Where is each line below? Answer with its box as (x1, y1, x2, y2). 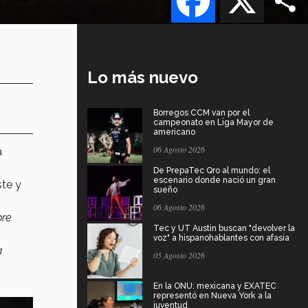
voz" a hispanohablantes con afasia (153, 232, 289, 243)
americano (153, 126, 195, 137)
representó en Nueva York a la (153, 290, 272, 300)
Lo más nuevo (87, 67, 198, 87)
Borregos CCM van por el (153, 107, 250, 118)
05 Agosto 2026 (153, 249, 205, 261)
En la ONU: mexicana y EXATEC (153, 280, 276, 291)
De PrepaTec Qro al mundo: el (153, 165, 270, 175)
